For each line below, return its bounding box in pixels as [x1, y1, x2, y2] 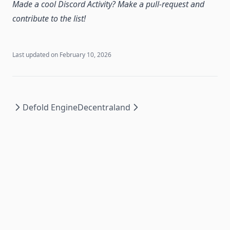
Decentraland [78, 102, 130, 113]
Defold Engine [23, 102, 78, 113]
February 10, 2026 [60, 50, 111, 59]
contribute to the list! [12, 13, 86, 24]
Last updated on [12, 50, 58, 59]
